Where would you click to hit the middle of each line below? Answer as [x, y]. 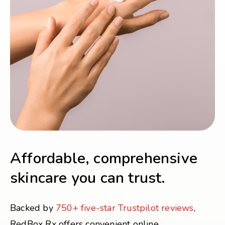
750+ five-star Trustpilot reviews [125, 208]
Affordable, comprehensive [104, 158]
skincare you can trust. [88, 178]
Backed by [33, 208]
